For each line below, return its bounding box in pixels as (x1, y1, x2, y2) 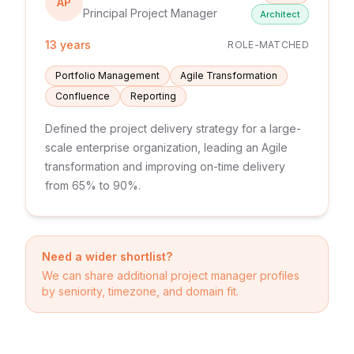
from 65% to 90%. (45, 179, 141, 192)
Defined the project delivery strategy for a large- (45, 122, 301, 135)
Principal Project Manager (83, 6, 217, 20)
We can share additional (42, 269, 171, 282)
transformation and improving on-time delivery (45, 160, 285, 173)
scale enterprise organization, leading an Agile (45, 141, 288, 154)
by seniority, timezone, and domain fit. (42, 284, 239, 298)
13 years (45, 38, 91, 51)
